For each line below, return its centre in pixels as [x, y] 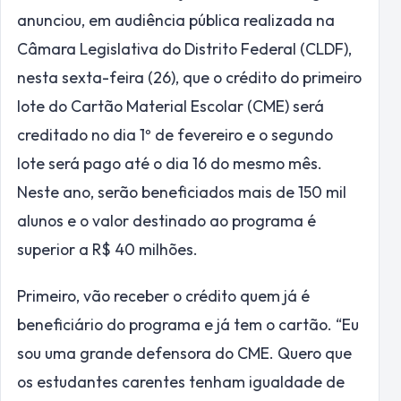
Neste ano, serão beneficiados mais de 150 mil [182, 192]
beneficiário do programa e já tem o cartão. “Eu [188, 325]
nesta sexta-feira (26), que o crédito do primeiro [189, 78]
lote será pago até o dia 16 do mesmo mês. [170, 164]
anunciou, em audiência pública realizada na [176, 21]
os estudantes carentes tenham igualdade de [181, 382]
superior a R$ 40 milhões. [107, 250]
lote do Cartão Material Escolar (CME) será [171, 107]
